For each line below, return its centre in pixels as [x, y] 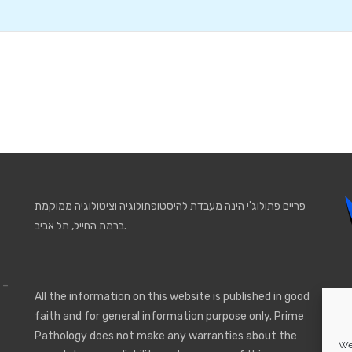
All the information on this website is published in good [172, 297]
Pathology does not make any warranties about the [165, 336]
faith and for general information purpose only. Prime [169, 316]
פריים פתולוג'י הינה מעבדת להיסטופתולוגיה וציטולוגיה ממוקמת [170, 206]
